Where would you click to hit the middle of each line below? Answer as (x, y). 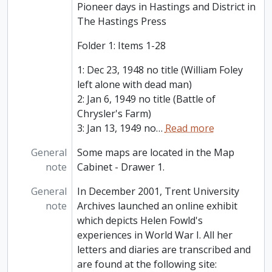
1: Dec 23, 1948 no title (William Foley (160, 70)
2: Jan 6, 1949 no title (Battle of (146, 99)
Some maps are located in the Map (155, 153)
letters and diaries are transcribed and (164, 250)
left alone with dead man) (134, 85)
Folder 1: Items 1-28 (121, 46)
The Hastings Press (121, 22)
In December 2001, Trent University (158, 192)
